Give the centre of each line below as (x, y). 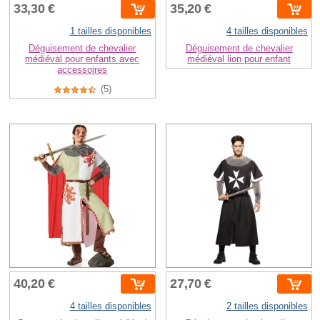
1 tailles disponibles (110, 31)
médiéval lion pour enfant (239, 59)
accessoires (82, 70)
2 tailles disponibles (267, 306)
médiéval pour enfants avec (82, 59)
